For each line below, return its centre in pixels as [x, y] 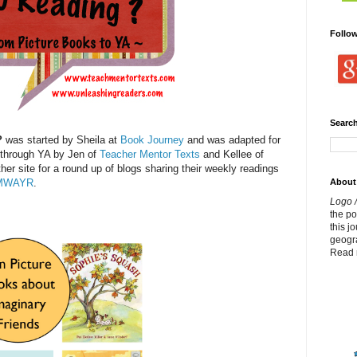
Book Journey [152, 140]
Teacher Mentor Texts [150, 155]
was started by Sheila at [61, 140]
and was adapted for [232, 140]
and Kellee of [232, 155]
